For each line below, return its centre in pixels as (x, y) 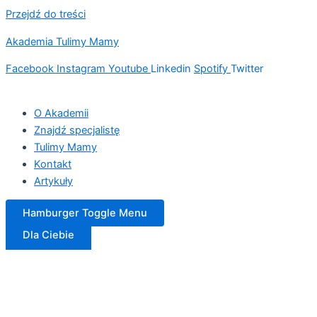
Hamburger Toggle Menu (85, 213)
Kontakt (53, 164)
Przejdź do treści (46, 14)
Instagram (81, 69)
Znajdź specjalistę (77, 130)
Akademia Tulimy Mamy (62, 41)
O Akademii (61, 113)
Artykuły (53, 181)
